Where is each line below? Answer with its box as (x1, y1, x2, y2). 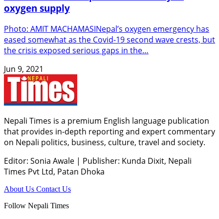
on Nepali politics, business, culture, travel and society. (4, 136, 205, 148)
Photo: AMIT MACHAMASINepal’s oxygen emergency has (4, 23, 209, 34)
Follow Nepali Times (4, 201, 69, 210)
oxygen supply (4, 2, 70, 15)
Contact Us (36, 184, 71, 193)
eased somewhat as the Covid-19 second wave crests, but (4, 34, 215, 45)
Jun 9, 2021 (4, 63, 44, 74)
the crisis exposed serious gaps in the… (4, 44, 149, 56)
